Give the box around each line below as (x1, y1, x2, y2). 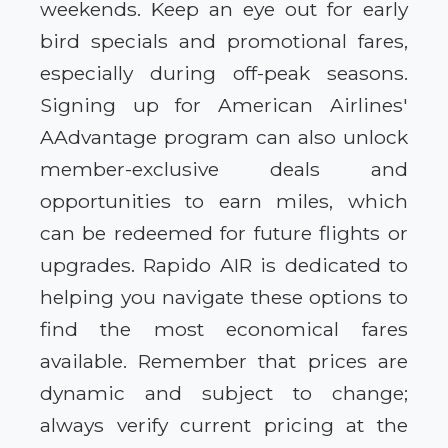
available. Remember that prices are (40, 348, 408, 373)
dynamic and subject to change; (40, 380, 408, 405)
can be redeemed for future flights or (40, 220, 408, 245)
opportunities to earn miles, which (40, 188, 408, 213)
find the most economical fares (40, 316, 408, 341)
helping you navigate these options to (40, 284, 408, 309)
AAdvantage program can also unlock (40, 124, 408, 149)
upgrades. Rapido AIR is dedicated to (40, 252, 408, 277)
